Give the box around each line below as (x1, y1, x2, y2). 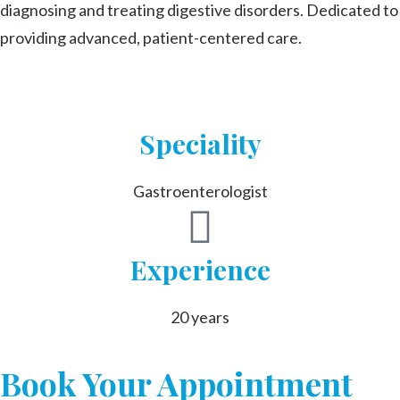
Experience (129, 251, 271, 287)
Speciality (138, 125, 262, 162)
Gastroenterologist (132, 180, 268, 201)
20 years (171, 306, 229, 327)
